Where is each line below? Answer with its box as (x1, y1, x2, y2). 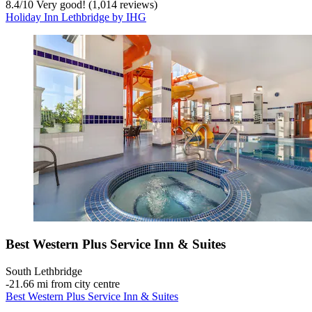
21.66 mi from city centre (9, 278, 120, 290)
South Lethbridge (6, 265, 82, 278)
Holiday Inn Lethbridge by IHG (6, 10, 146, 23)
